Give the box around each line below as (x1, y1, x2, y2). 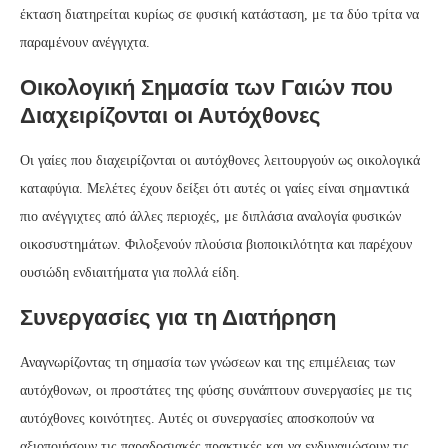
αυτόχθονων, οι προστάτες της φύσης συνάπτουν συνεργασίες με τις (20, 383, 412, 399)
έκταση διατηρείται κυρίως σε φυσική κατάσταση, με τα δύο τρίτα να (20, 7, 419, 23)
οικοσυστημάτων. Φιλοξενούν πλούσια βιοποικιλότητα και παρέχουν (20, 237, 412, 253)
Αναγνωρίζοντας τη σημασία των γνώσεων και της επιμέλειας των (20, 355, 395, 371)
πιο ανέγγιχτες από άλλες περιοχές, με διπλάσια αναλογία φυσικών (20, 209, 401, 225)
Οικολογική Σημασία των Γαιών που (20, 75, 393, 101)
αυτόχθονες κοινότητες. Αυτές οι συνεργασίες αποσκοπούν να (20, 411, 374, 427)
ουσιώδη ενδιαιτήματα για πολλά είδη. (20, 265, 240, 281)
